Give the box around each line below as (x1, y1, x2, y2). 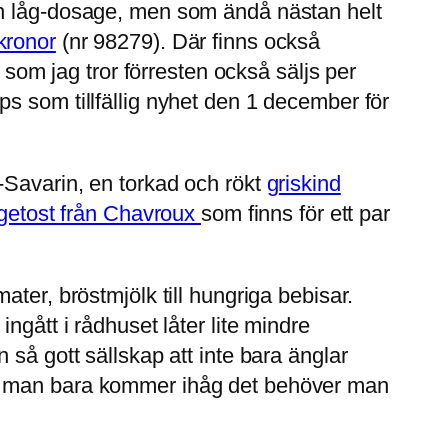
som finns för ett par (201, 201, 390, 227)
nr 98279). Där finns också (68, 29, 321, 55)
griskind (266, 171, 341, 197)
